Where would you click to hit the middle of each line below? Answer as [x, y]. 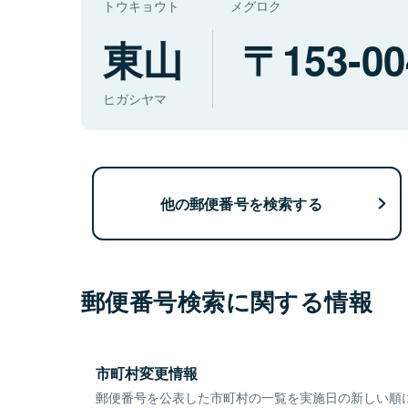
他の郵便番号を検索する [241, 203]
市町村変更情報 [147, 373]
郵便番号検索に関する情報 [227, 301]
